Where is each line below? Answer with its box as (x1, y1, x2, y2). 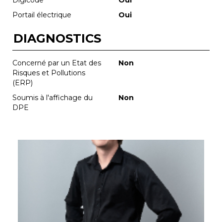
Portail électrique (12, 10, 71, 19)
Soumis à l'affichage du (12, 93, 93, 102)
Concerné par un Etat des (12, 58, 101, 67)
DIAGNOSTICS (13, 31, 101, 46)
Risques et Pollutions (12, 68, 85, 77)
